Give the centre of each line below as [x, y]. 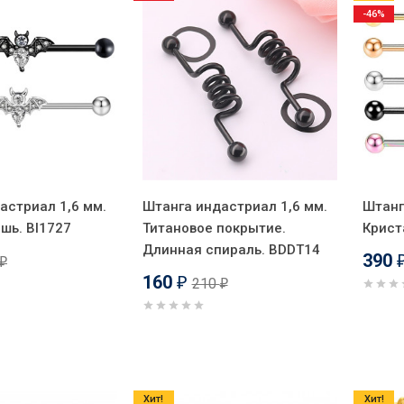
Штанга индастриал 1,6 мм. [234, 206]
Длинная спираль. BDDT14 [231, 249]
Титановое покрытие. [214, 228]
